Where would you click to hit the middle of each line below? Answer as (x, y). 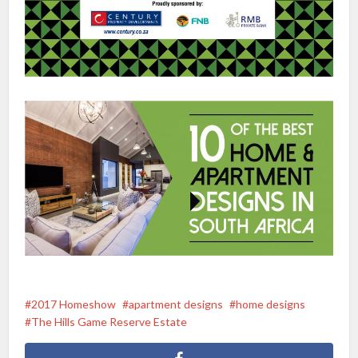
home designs (271, 304)
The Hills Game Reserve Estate (109, 321)
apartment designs (176, 304)
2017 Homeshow (74, 304)
